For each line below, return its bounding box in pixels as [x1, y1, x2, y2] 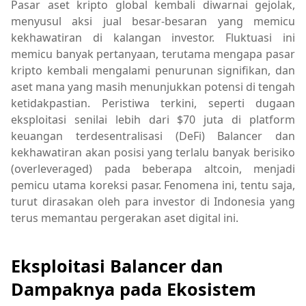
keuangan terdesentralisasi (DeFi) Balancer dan [11, 128, 295, 143]
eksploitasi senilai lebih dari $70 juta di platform [11, 112, 295, 127]
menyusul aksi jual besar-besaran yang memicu [11, 14, 295, 29]
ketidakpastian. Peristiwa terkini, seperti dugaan [11, 96, 295, 111]
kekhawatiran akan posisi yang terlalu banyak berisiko [11, 145, 295, 160]
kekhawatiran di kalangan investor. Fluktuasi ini [11, 30, 295, 45]
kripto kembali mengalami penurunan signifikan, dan [11, 63, 295, 78]
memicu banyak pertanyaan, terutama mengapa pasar [11, 46, 295, 61]
